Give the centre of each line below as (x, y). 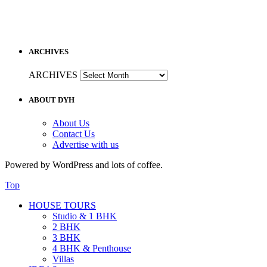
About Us (71, 123)
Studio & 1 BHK (85, 216)
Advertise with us (86, 145)
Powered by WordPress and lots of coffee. (84, 165)
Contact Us (74, 134)
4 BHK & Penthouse (92, 249)
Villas (63, 259)
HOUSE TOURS (62, 206)
